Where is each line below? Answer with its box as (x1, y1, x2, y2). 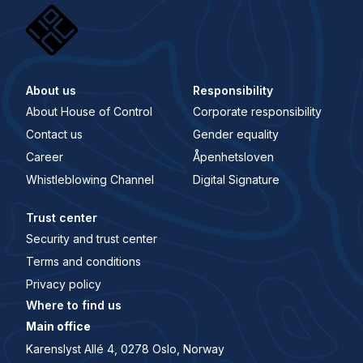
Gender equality (193, 127, 280, 142)
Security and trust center (25, 232, 157, 246)
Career (25, 150, 63, 164)
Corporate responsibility (193, 104, 322, 118)
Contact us (25, 127, 83, 142)
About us (25, 83, 76, 97)
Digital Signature (193, 173, 280, 187)
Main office (25, 318, 91, 333)
